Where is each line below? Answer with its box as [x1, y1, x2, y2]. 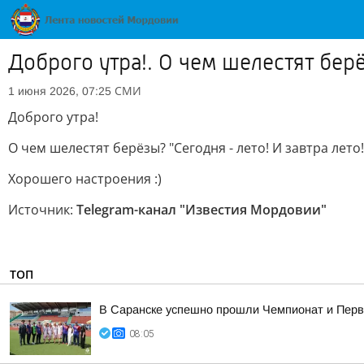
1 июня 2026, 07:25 [8, 84, 111, 97]
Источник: [8, 201, 76, 219]
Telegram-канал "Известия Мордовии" [76, 201, 327, 219]
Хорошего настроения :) [8, 170, 162, 188]
